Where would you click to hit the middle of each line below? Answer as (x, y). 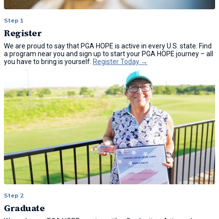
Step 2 (14, 195)
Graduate (24, 208)
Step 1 (14, 20)
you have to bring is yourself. (48, 61)
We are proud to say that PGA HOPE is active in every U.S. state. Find (108, 46)
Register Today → (120, 61)
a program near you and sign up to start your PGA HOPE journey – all (109, 54)
